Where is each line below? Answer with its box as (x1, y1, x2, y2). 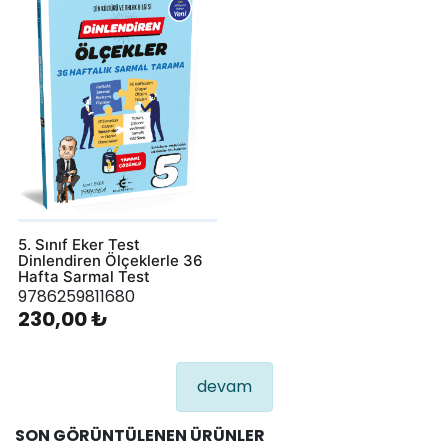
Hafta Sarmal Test (17, 267, 150, 286)
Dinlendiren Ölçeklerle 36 (17, 251, 203, 270)
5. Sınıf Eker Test (17, 235, 140, 254)
